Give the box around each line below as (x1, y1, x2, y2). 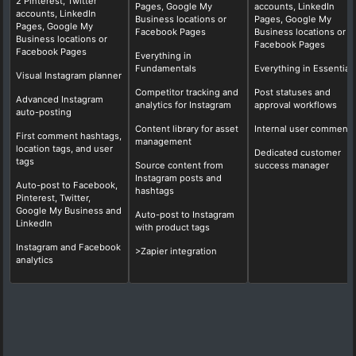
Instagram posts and (134, 172, 222, 184)
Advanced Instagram (15, 93, 103, 105)
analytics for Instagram (134, 99, 231, 110)
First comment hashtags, (15, 130, 122, 141)
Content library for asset (134, 122, 238, 134)
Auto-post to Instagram (134, 208, 234, 220)
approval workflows (253, 99, 337, 110)
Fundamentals (134, 62, 196, 74)
